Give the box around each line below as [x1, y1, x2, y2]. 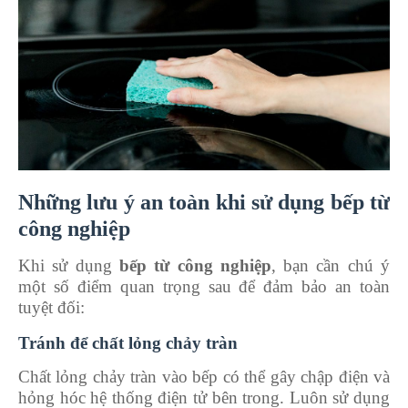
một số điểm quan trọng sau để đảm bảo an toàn [18, 276, 390, 296]
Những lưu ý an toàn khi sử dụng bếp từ [18, 189, 390, 214]
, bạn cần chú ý [270, 255, 391, 275]
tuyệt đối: [18, 297, 89, 317]
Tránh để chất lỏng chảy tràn [18, 332, 238, 352]
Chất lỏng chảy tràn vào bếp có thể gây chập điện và [18, 366, 390, 386]
